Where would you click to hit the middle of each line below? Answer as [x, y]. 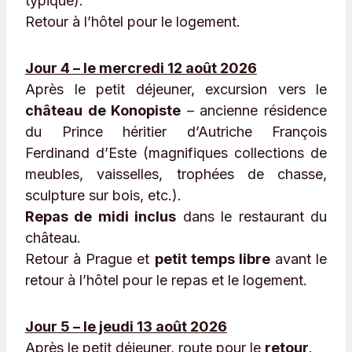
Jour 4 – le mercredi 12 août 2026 [141, 68]
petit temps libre [212, 259]
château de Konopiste [103, 111]
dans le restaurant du [252, 217]
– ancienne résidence [254, 111]
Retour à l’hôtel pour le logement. [133, 22]
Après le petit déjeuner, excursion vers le [176, 90]
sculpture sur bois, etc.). [103, 196]
